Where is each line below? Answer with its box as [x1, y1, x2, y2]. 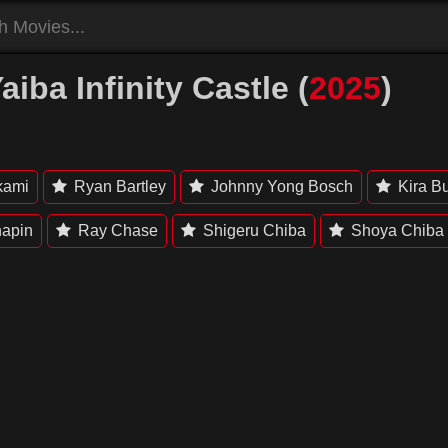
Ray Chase [74, 222, 159, 240]
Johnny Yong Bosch [207, 178, 354, 196]
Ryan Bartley [70, 178, 167, 196]
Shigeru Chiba [199, 222, 307, 240]
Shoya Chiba [347, 222, 445, 240]
